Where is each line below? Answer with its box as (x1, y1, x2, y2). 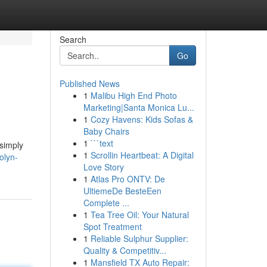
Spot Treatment (83, 221, 142, 232)
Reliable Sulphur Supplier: (90, 232, 188, 244)
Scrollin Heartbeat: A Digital (90, 149, 194, 161)
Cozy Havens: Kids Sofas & (90, 113, 193, 125)
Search (59, 33, 86, 45)
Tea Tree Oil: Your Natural (90, 209, 189, 221)
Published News (59, 77, 120, 89)
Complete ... (83, 197, 129, 209)
